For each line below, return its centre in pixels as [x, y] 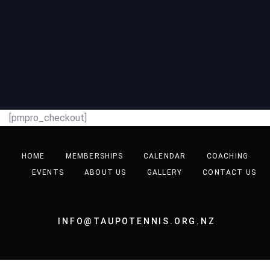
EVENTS [48, 173]
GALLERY [165, 173]
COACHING [228, 156]
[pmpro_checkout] [48, 118]
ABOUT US [105, 173]
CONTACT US [230, 173]
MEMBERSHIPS [94, 156]
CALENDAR [165, 156]
